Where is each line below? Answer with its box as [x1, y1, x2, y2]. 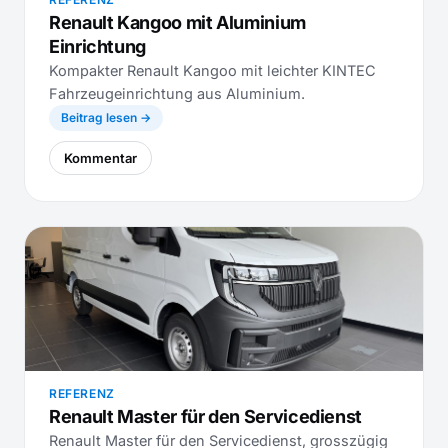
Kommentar [64, 150, 137, 166]
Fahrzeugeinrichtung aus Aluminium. [49, 85, 305, 102]
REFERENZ [49, 386, 115, 401]
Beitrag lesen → [61, 110, 151, 125]
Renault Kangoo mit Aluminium [49, 12, 306, 33]
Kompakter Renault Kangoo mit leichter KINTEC [49, 62, 376, 79]
